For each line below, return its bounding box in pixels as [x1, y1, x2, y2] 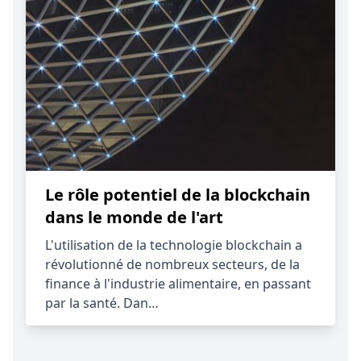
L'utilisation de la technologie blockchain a [45, 236, 302, 254]
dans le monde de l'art [45, 206, 223, 228]
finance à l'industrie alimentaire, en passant [45, 275, 311, 293]
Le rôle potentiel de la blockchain [45, 184, 310, 205]
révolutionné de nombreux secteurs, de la [45, 255, 300, 273]
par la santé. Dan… [45, 294, 159, 312]
